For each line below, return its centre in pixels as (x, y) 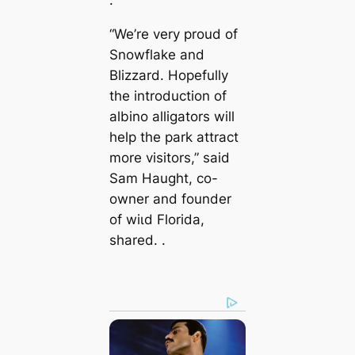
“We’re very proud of (173, 34)
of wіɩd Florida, (157, 219)
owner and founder (170, 198)
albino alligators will (172, 116)
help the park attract (174, 137)
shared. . (137, 240)
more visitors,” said (169, 157)
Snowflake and (157, 54)
